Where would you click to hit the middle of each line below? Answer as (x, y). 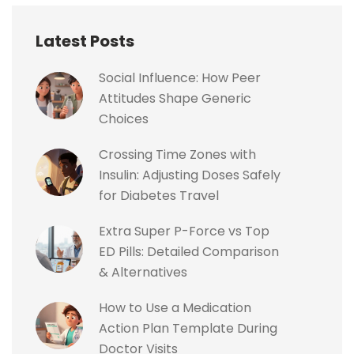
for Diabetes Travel (159, 196)
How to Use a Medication (175, 308)
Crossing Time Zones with (177, 155)
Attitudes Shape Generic (175, 99)
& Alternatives (143, 273)
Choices (124, 119)
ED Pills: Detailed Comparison (189, 252)
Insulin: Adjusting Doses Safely (190, 175)
